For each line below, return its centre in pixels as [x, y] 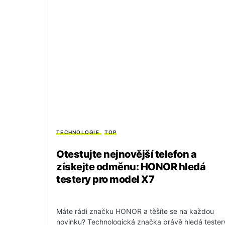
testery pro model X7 [105, 180]
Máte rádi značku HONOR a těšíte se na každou [135, 211]
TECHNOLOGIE [78, 132]
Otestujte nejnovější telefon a [126, 154]
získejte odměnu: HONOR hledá [131, 167]
